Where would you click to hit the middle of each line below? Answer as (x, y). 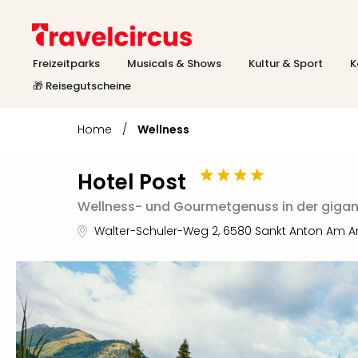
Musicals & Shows (174, 64)
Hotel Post (132, 182)
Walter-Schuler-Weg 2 (156, 231)
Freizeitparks (66, 64)
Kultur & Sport (286, 64)
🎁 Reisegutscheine (82, 86)
